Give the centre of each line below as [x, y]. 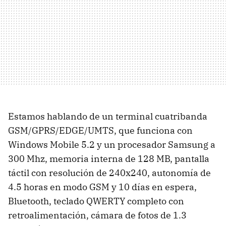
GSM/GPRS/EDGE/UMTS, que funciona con [100, 130]
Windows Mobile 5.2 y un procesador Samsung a [112, 145]
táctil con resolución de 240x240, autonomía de [109, 173]
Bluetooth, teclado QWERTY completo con [96, 201]
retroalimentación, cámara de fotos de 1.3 [97, 215]
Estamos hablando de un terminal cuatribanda [108, 116]
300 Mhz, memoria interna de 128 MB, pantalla [109, 159]
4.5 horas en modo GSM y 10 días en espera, [102, 187]
